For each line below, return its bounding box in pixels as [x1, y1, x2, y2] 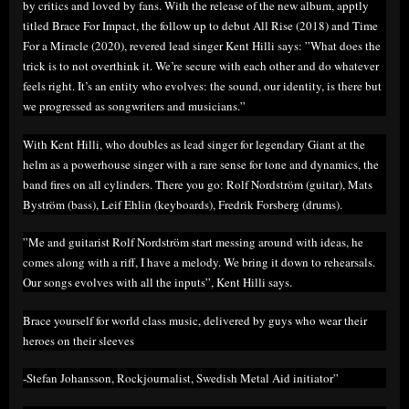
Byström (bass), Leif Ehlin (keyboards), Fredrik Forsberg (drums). [23, 195, 342, 213]
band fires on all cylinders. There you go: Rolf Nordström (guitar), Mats [23, 175, 372, 193]
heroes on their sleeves [23, 331, 134, 349]
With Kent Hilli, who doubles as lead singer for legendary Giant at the [23, 135, 365, 152]
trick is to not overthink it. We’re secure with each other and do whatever [23, 58, 379, 75]
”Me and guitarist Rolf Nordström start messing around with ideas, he [23, 234, 363, 251]
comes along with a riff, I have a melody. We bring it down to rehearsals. [23, 254, 375, 271]
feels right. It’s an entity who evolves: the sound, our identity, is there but [23, 78, 382, 95]
